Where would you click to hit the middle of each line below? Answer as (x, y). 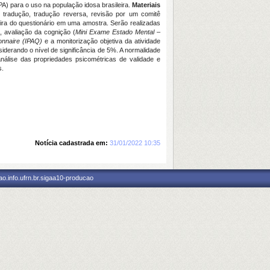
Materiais (146, 5)
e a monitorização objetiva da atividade (101, 41)
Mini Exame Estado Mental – (118, 32)
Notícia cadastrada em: (71, 143)
